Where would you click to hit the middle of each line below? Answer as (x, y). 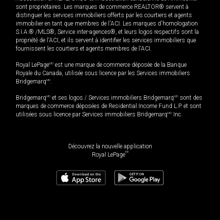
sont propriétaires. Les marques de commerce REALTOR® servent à (102, 7)
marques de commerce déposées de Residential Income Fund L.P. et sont (109, 106)
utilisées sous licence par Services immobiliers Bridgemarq (92, 114)
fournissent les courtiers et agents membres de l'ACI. (84, 48)
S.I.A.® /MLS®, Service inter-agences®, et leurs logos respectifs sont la (107, 32)
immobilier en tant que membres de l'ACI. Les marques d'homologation (107, 23)
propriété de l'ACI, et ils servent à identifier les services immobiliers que (106, 40)
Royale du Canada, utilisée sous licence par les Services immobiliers (103, 73)
